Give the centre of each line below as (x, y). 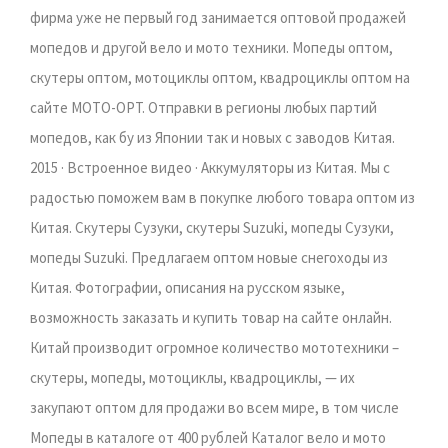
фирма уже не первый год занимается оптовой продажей (218, 18)
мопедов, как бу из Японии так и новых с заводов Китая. (212, 138)
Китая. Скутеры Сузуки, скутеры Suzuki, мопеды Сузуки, (212, 228)
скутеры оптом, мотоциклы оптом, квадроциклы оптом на (220, 78)
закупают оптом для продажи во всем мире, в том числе (214, 408)
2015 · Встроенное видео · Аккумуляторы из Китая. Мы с (210, 168)
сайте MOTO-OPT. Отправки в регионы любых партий (203, 108)
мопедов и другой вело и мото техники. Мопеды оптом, (211, 48)
